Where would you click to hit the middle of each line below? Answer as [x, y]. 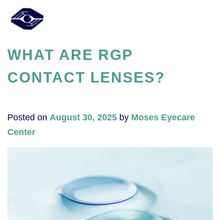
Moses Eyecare [163, 117]
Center [21, 132]
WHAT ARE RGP [70, 55]
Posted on [28, 117]
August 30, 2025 [83, 117]
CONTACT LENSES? [86, 77]
